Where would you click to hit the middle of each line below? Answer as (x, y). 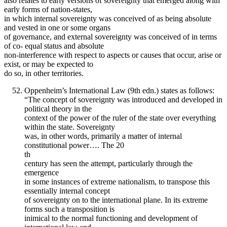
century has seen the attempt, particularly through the (108, 163)
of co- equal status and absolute (54, 46)
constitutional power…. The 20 (74, 145)
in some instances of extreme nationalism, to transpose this (117, 181)
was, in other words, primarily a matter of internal (103, 136)
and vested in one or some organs (57, 27)
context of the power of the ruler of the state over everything (120, 118)
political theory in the (58, 108)
